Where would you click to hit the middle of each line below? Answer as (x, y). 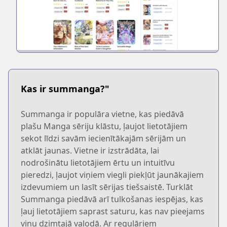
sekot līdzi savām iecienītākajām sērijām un (103, 138)
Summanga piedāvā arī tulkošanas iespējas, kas (112, 199)
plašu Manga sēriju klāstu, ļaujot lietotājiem (104, 126)
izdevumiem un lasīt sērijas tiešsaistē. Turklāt (107, 187)
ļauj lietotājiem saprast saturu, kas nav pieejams (113, 211)
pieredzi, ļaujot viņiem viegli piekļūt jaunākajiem (112, 175)
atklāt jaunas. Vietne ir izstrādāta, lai (90, 150)
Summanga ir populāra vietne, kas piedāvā (102, 114)
